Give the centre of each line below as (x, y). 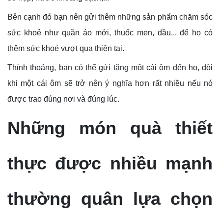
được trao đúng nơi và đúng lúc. (63, 99)
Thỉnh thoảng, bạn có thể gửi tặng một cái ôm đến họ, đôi (110, 68)
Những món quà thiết (110, 128)
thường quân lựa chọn (110, 199)
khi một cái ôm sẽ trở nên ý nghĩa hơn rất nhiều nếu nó (110, 83)
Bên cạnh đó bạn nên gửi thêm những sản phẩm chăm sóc (110, 17)
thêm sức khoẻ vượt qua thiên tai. (66, 49)
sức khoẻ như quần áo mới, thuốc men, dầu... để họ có (110, 33)
